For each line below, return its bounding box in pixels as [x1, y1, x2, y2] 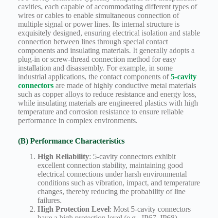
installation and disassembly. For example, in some [18, 63, 173, 72]
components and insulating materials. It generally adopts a [18, 46, 195, 54]
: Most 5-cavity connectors [109, 205, 191, 214]
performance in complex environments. [18, 116, 138, 125]
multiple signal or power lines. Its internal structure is [18, 19, 180, 28]
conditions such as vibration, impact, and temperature [37, 179, 200, 187]
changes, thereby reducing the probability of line [37, 187, 185, 196]
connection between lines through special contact [18, 37, 168, 46]
